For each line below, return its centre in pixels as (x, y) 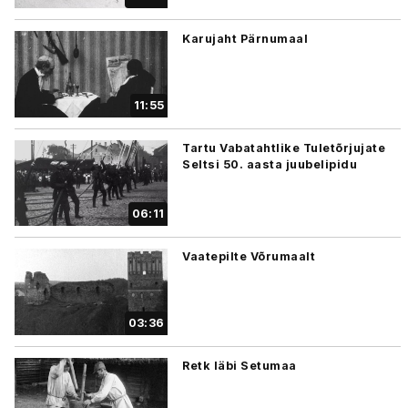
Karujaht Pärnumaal (245, 39)
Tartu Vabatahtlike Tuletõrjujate (284, 148)
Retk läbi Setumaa (240, 365)
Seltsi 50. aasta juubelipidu (270, 164)
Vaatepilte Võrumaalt (249, 257)
